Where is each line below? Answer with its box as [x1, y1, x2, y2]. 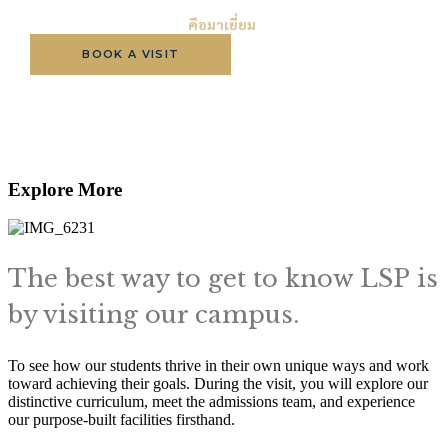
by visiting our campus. [8, 300, 299, 330]
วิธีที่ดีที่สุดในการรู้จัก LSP [30, 14, 188, 33]
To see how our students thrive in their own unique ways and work [8, 357, 429, 375]
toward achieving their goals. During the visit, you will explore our [8, 375, 428, 393]
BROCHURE [186, 87, 262, 102]
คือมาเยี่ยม [188, 14, 256, 33]
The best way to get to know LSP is [8, 264, 438, 294]
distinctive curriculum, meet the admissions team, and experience [8, 393, 415, 411]
